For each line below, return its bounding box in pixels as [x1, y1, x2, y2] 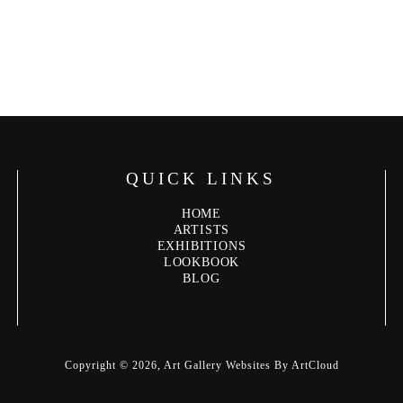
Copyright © [64, 358, 132, 372]
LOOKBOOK [163, 255, 240, 269]
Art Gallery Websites [163, 358, 271, 372]
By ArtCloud [270, 358, 339, 372]
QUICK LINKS [126, 168, 277, 188]
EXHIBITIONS [157, 238, 246, 253]
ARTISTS [173, 222, 230, 237]
